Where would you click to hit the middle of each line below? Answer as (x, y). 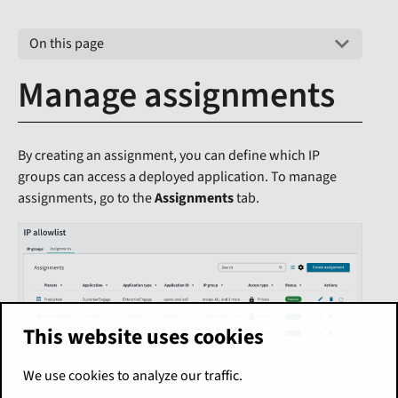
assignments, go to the (86, 198)
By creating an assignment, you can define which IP (169, 155)
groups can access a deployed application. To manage (177, 176)
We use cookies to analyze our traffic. (132, 376)
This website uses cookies (143, 337)
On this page (66, 44)
